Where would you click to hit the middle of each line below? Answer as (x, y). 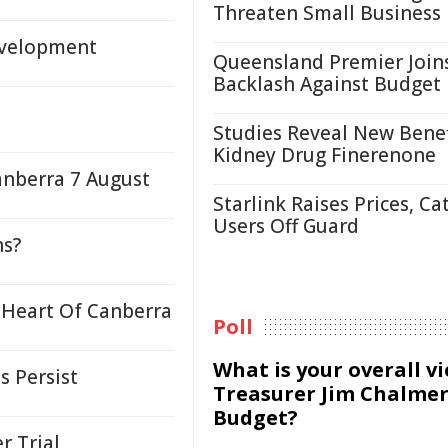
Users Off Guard (286, 226)
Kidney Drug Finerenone (324, 155)
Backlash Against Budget (327, 84)
